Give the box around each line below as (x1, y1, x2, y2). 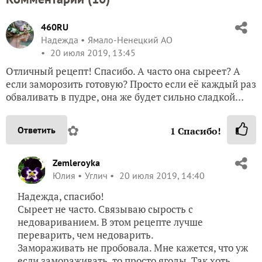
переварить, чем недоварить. (18, 227, 154, 242)
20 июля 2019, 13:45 (48, 46, 136, 58)
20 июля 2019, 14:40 (117, 169, 205, 181)
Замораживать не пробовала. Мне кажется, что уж (18, 240, 248, 254)
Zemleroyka (53, 156, 100, 168)
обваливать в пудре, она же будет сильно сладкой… (6, 89, 244, 104)
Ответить (18, 123, 56, 136)
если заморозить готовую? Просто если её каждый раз (6, 77, 256, 91)
